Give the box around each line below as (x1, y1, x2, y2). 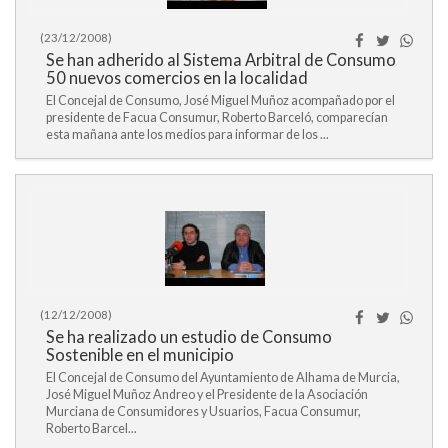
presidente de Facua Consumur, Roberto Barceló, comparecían (46, 110, 388, 125)
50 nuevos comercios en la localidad (46, 68, 308, 87)
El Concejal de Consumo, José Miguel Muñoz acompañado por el (46, 93, 395, 108)
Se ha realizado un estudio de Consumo (46, 327, 332, 346)
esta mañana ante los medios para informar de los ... (46, 127, 329, 142)
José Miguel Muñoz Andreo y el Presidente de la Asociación (46, 387, 368, 402)
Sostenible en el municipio (46, 345, 234, 364)
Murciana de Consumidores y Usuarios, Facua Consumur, (46, 404, 361, 419)
